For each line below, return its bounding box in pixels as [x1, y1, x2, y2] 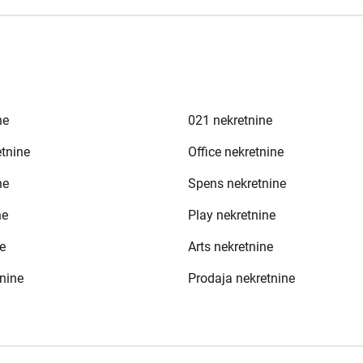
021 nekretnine [187, 113, 272, 128]
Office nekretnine [187, 144, 284, 160]
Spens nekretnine [187, 176, 286, 191]
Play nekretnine [187, 207, 275, 223]
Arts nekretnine [187, 239, 273, 254]
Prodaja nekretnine [187, 271, 295, 286]
